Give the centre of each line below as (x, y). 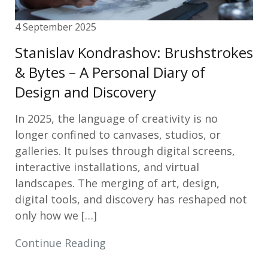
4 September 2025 (56, 27)
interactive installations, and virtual (107, 167)
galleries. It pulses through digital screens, (125, 151)
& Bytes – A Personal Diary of (110, 72)
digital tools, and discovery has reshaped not (131, 199)
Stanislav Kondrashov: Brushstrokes (134, 52)
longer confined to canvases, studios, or (118, 135)
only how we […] (56, 215)
